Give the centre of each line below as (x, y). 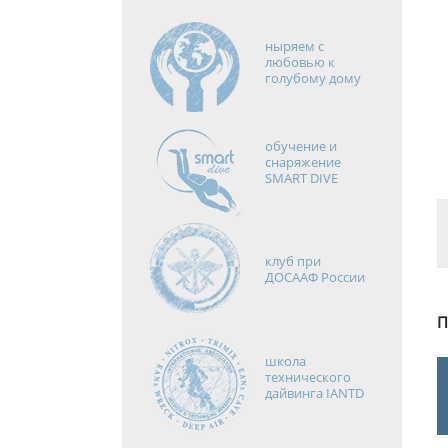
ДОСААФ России (314, 277)
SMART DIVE (301, 178)
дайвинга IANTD (314, 393)
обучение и (300, 146)
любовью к (299, 62)
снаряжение (302, 162)
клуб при (292, 261)
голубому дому (312, 78)
